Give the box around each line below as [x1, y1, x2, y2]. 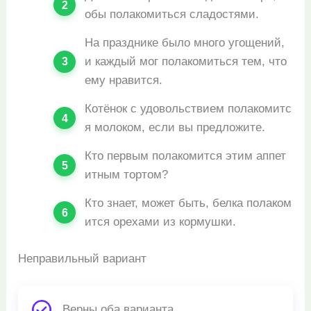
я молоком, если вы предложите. [85, 121, 266, 135]
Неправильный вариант [18, 251, 147, 265]
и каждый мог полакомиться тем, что [85, 55, 291, 69]
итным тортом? [85, 168, 169, 182]
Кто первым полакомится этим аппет [85, 149, 287, 163]
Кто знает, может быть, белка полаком [85, 196, 292, 210]
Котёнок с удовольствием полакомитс [85, 102, 292, 116]
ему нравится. [85, 74, 163, 87]
